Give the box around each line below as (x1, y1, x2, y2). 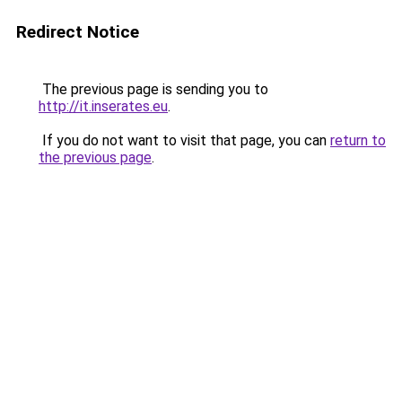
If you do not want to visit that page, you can (39, 132, 330, 149)
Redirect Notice (16, 22, 139, 42)
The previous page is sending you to (39, 81, 268, 98)
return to (330, 132, 386, 149)
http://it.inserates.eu (39, 98, 168, 115)
